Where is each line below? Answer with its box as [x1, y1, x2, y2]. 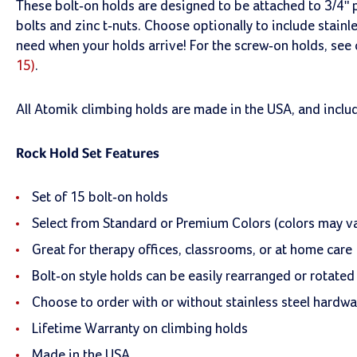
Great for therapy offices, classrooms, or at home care [32, 243, 352, 257]
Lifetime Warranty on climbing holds [32, 322, 248, 336]
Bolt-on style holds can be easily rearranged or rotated [32, 269, 355, 284]
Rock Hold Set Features [16, 147, 159, 161]
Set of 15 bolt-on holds [32, 190, 168, 205]
